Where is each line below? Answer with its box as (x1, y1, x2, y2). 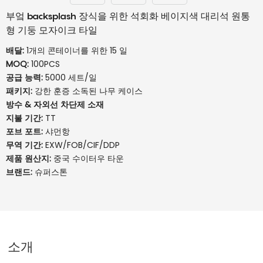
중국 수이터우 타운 (53, 153, 124, 164)
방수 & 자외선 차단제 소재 (6, 99, 104, 110)
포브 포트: (6, 126, 45, 137)
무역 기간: (6, 139, 45, 151)
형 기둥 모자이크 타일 (6, 24, 97, 36)
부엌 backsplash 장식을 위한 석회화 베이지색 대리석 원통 (6, 10, 250, 22)
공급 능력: (6, 72, 45, 83)
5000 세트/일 (45, 72, 97, 83)
